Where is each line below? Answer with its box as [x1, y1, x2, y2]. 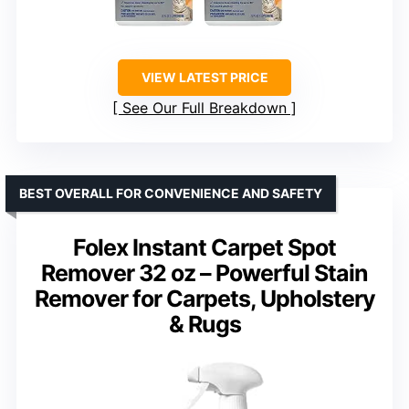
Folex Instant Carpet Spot [73, 233, 336, 261]
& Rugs [168, 309, 241, 338]
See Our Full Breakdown [122, 98, 287, 117]
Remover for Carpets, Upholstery [34, 284, 375, 312]
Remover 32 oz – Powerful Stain [41, 258, 368, 287]
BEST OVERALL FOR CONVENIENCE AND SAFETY [19, 184, 322, 201]
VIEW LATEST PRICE [141, 68, 268, 85]
